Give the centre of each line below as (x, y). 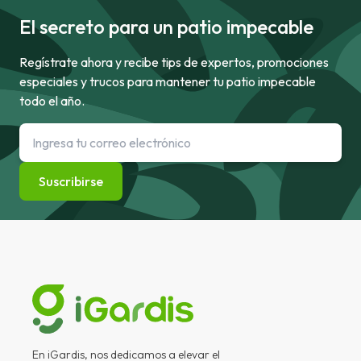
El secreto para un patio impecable (166, 26)
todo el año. (52, 100)
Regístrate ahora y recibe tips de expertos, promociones (174, 62)
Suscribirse (71, 181)
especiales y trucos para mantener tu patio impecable (168, 81)
